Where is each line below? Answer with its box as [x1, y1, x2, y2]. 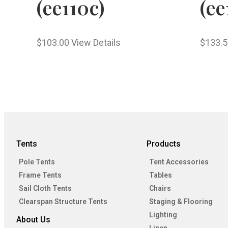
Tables [149, 171, 172, 180]
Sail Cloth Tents [19, 184, 72, 193]
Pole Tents [19, 158, 55, 166]
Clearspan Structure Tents [19, 197, 107, 206]
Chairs [149, 184, 171, 193]
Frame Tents [19, 171, 62, 180]
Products [147, 139, 181, 149]
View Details [71, 37, 121, 48]
